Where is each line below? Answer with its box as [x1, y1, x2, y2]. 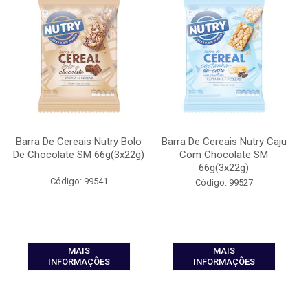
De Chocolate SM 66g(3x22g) [13, 148, 144, 161]
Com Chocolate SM [179, 148, 268, 161]
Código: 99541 [49, 176, 108, 186]
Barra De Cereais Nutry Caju [161, 135, 287, 148]
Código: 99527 [195, 177, 253, 188]
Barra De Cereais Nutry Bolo [16, 135, 142, 148]
